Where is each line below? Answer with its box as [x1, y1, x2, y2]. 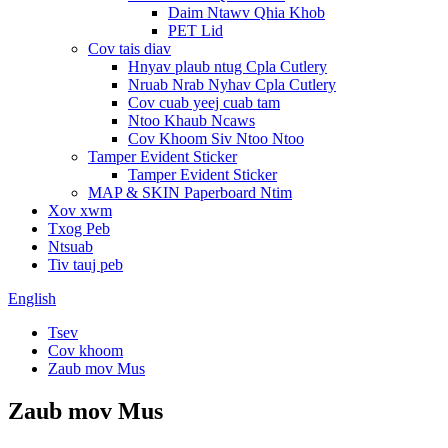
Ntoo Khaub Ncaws [128, 112, 255, 129]
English [8, 290, 56, 307]
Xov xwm [48, 202, 112, 219]
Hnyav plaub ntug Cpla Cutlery [128, 58, 327, 75]
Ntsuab [48, 238, 93, 255]
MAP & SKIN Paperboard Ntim [88, 184, 292, 201]
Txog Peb [48, 220, 110, 237]
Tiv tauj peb [48, 256, 123, 273]
